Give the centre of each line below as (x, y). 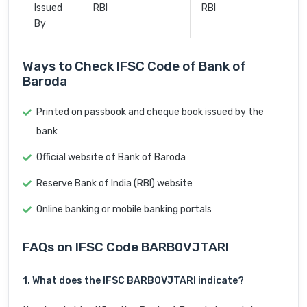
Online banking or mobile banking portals (124, 210)
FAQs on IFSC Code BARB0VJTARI (126, 247)
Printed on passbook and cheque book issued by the (150, 112)
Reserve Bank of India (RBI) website (114, 184)
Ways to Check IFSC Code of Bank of (134, 66)
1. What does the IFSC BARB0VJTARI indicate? (133, 281)
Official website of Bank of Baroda (111, 158)
